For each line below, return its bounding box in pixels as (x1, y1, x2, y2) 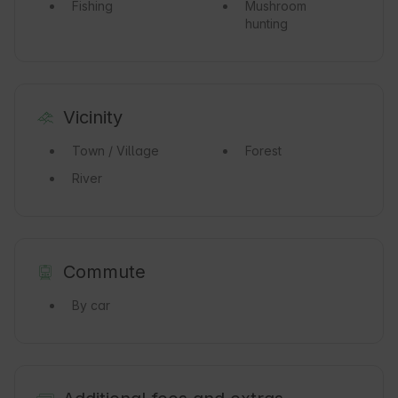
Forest (244, 143, 282, 159)
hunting (244, 16, 288, 32)
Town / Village (72, 143, 159, 159)
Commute (62, 261, 146, 283)
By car (72, 298, 110, 314)
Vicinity (62, 107, 123, 129)
